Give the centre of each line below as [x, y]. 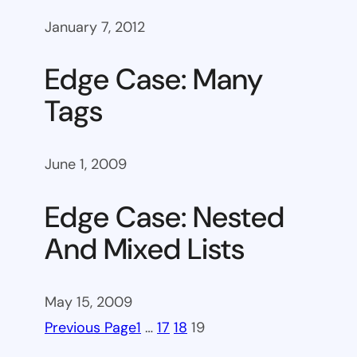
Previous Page [90, 328]
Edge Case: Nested [165, 217]
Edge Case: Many [154, 80]
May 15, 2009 [88, 302]
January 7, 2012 [95, 27]
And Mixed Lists [145, 249]
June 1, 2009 [86, 165]
